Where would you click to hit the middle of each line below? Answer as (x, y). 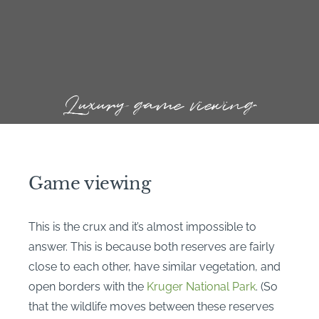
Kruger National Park (201, 286)
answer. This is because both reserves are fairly (152, 246)
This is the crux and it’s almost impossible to (142, 226)
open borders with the (88, 286)
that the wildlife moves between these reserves (151, 306)
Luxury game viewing (159, 105)
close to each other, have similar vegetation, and (155, 266)
